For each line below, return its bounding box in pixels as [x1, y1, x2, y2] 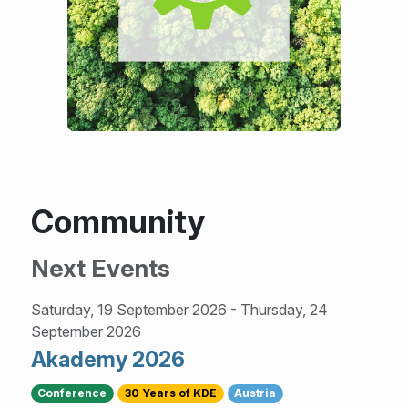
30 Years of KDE [124, 386, 217, 401]
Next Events [30, 254, 170, 283]
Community [30, 202, 205, 241]
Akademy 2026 [30, 345, 185, 372]
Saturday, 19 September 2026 [30, 301, 230, 320]
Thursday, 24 [240, 301, 328, 320]
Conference [37, 386, 107, 401]
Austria [234, 386, 277, 401]
